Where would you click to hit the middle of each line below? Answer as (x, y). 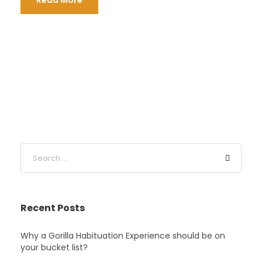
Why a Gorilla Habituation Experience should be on (123, 236)
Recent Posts (53, 208)
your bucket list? (54, 247)
